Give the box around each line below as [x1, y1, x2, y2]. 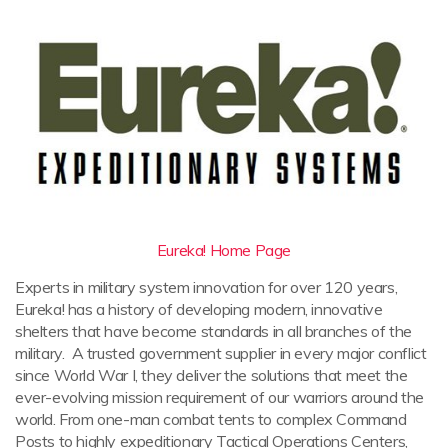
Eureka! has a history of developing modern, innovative [15, 298, 383, 319]
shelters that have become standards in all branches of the [15, 320, 412, 341]
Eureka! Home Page [156, 239, 292, 260]
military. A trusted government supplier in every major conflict [15, 342, 427, 363]
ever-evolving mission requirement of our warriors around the [15, 386, 425, 407]
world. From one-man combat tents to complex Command [15, 408, 407, 429]
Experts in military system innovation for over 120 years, [15, 276, 398, 297]
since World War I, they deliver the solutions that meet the [15, 364, 408, 385]
